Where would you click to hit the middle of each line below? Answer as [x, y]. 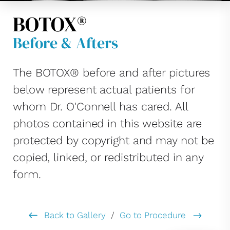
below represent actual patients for [104, 90]
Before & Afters [65, 43]
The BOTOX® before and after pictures [112, 73]
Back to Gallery [74, 215]
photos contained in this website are [108, 123]
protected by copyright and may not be [114, 140]
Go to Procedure [154, 215]
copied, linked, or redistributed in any [108, 157]
